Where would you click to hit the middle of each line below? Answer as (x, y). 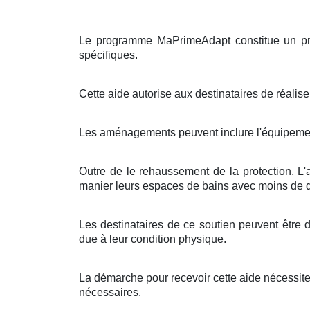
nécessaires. (110, 292)
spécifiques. (108, 55)
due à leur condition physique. (153, 239)
